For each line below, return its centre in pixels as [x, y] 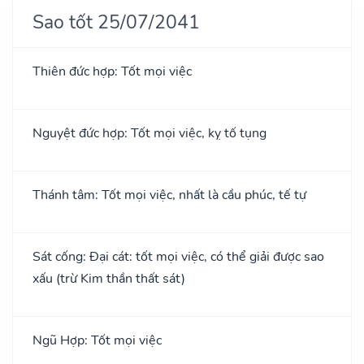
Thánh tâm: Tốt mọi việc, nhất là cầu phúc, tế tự [169, 195]
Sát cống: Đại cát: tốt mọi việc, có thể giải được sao [178, 256]
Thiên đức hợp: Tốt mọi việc [112, 71]
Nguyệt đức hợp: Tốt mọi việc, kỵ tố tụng [149, 133]
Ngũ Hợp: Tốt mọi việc [97, 340]
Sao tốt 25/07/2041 [116, 22]
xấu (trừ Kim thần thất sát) [109, 278]
